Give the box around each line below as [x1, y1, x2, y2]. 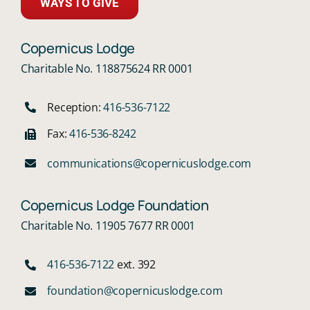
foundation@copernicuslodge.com [47, 283, 223, 299]
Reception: [47, 99, 104, 115]
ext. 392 [114, 257, 156, 273]
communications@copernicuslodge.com [47, 155, 252, 171]
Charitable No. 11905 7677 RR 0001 [20, 218, 196, 234]
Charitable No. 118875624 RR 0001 [20, 60, 193, 76]
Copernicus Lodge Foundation [20, 196, 209, 215]
